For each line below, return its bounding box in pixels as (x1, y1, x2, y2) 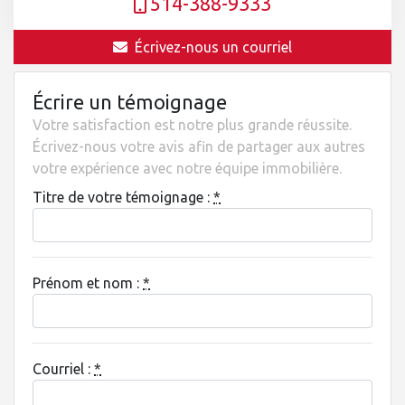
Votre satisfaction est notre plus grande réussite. (33, 117, 352, 133)
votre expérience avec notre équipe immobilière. (33, 160, 342, 176)
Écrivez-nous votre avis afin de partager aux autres (33, 138, 365, 155)
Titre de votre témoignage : (33, 189, 213, 205)
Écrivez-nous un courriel (135, 39, 292, 55)
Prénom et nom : (33, 275, 143, 291)
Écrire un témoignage (33, 91, 227, 113)
